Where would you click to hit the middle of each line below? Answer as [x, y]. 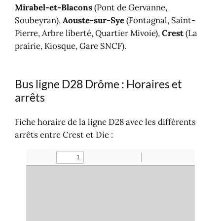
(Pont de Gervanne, [130, 8]
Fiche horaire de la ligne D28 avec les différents [106, 122]
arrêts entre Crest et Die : [64, 135]
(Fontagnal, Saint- [160, 20]
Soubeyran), [39, 20]
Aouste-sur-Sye [94, 20]
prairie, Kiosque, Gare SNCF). [71, 46]
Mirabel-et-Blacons [54, 8]
